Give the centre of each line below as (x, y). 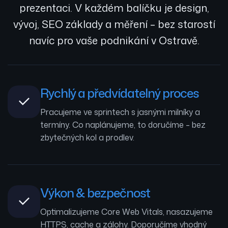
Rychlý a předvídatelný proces (119, 93)
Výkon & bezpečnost (95, 193)
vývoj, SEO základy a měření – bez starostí (114, 24)
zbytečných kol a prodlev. (87, 137)
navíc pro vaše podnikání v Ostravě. (114, 40)
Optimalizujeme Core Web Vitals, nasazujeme (126, 211)
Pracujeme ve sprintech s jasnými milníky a (120, 112)
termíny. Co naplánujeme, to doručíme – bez (123, 124)
